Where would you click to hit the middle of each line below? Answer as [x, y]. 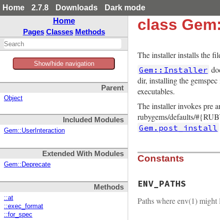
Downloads [77, 8]
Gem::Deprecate [27, 164]
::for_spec [18, 214]
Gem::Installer [174, 70]
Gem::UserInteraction [34, 131]
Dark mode [125, 8]
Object [13, 98]
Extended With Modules [83, 153]
